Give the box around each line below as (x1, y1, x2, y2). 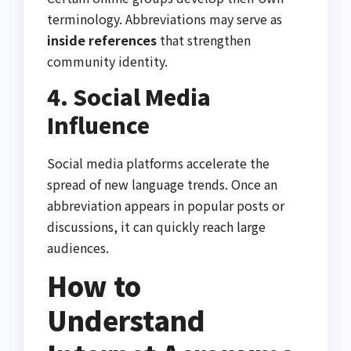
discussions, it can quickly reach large (47, 217, 266, 236)
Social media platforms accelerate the (47, 154, 270, 172)
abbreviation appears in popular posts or (47, 196, 284, 215)
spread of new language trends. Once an (47, 175, 277, 194)
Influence (47, 109, 150, 141)
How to (47, 266, 141, 305)
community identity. (47, 52, 168, 71)
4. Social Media (47, 81, 211, 113)
